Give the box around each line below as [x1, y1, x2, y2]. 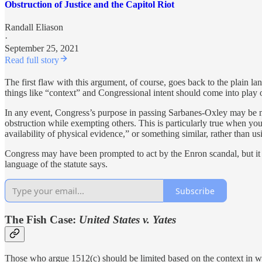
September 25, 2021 [5, 43, 79, 54]
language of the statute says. [5, 159, 108, 170]
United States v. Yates [79, 213, 176, 226]
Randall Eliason [5, 22, 63, 33]
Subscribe [175, 185, 215, 196]
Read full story [5, 55, 59, 65]
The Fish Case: [5, 213, 79, 226]
